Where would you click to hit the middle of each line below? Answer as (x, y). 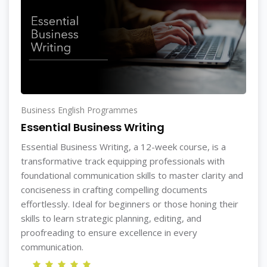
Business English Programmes (79, 110)
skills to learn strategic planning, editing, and (111, 218)
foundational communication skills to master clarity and (132, 175)
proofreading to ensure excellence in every (109, 232)
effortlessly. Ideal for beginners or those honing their (130, 204)
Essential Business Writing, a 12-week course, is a (123, 147)
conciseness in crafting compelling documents (114, 190)
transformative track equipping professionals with (123, 161)
